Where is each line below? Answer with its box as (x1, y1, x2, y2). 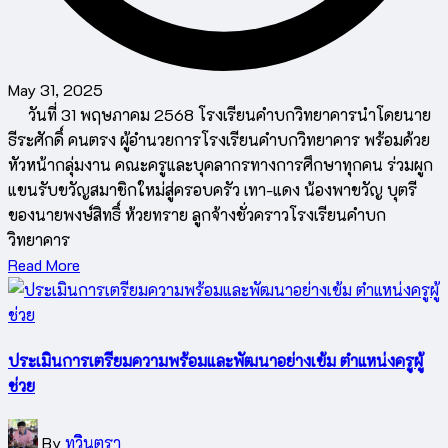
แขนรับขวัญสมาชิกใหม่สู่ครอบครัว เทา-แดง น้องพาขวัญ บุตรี (8, 178, 417, 200)
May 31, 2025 (8, 78, 103, 100)
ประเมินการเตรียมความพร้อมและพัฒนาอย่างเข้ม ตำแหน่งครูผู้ (8, 349, 423, 371)
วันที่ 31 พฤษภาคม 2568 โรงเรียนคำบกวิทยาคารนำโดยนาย (8, 103, 431, 125)
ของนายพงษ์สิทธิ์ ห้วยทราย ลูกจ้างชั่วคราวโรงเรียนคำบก (8, 203, 386, 225)
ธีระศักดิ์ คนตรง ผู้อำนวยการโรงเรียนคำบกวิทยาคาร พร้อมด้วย (8, 128, 430, 150)
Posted (7, 420, 55, 442)
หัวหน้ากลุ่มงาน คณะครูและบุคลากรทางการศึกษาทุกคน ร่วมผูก (8, 153, 433, 175)
